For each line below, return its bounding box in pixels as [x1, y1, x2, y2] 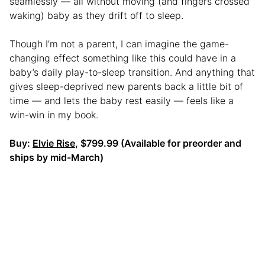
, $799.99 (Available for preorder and [75, 137, 241, 149]
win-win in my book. [9, 108, 98, 121]
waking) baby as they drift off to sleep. [9, 9, 183, 21]
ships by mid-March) [9, 151, 104, 163]
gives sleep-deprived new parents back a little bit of [9, 80, 243, 92]
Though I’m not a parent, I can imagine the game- [9, 37, 229, 50]
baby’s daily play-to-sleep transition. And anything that [9, 66, 255, 78]
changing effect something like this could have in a [9, 51, 236, 64]
